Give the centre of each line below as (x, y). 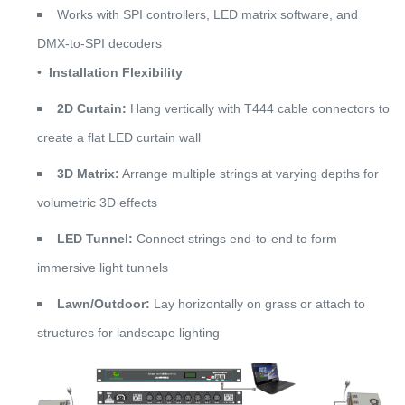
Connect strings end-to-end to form (235, 238)
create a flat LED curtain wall (119, 137)
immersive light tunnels (103, 267)
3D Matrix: (88, 173)
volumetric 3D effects (97, 202)
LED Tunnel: (95, 238)
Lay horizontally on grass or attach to (258, 303)
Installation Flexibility (116, 72)
